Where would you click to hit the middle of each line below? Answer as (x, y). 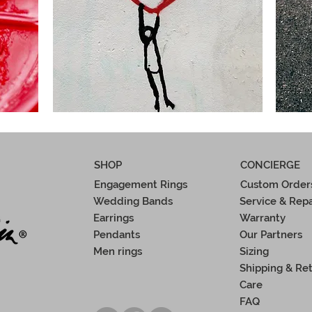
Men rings (118, 252)
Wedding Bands (133, 202)
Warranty (263, 218)
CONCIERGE (270, 165)
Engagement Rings (141, 185)
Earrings (114, 218)
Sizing (254, 252)
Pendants (117, 235)
